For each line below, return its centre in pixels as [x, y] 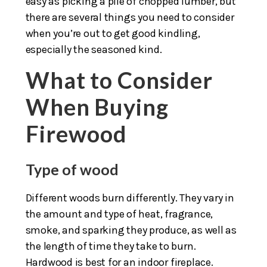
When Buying [97, 106]
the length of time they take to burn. [111, 246]
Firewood [76, 133]
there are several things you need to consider [130, 17]
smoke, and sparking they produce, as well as [131, 230]
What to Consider [119, 80]
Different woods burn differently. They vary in [130, 198]
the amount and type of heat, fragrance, [119, 214]
